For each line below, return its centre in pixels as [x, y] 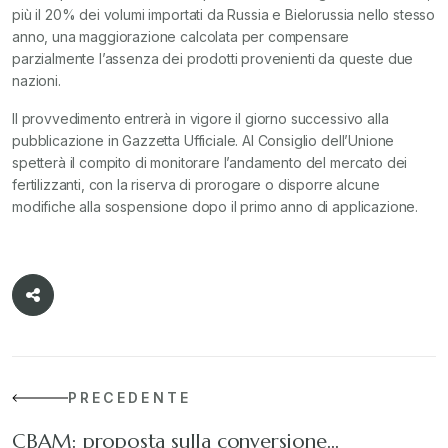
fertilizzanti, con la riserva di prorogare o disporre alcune [196, 184]
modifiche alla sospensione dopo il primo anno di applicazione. [215, 206]
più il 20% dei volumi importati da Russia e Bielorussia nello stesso [224, 14]
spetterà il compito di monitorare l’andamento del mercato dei [210, 162]
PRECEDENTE [129, 397]
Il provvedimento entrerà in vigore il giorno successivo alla [200, 118]
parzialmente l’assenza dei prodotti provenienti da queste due [213, 58]
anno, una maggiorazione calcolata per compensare [181, 36]
